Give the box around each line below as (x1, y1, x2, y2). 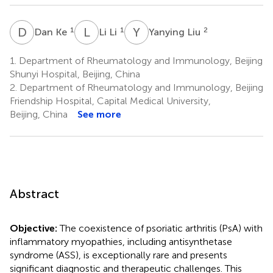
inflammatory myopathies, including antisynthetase (10, 235, 232, 247)
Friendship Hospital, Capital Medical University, (10, 94, 211, 107)
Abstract (10, 186, 59, 201)
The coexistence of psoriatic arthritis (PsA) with (60, 222, 263, 234)
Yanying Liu (149, 26, 203, 38)
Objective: (10, 222, 60, 234)
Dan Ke (34, 26, 69, 38)
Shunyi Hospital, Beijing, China (10, 68, 140, 80)
